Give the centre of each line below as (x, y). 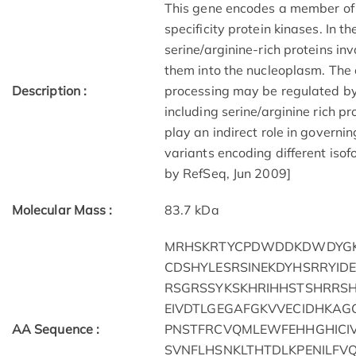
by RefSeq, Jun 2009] (227, 174)
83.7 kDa (192, 210)
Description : (49, 91)
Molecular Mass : (62, 210)
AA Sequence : (56, 329)
